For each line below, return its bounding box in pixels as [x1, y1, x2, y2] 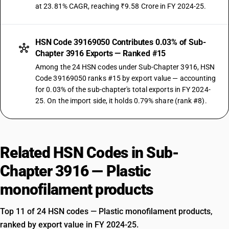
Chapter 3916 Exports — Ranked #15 [35, 49, 166, 58]
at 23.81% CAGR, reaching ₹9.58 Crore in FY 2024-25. [35, 2, 207, 10]
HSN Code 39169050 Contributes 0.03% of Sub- [35, 37, 206, 47]
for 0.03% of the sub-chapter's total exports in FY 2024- [35, 85, 211, 94]
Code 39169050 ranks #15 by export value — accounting [35, 74, 216, 82]
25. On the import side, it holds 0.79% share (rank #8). [35, 97, 207, 105]
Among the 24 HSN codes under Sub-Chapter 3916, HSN [35, 63, 215, 71]
